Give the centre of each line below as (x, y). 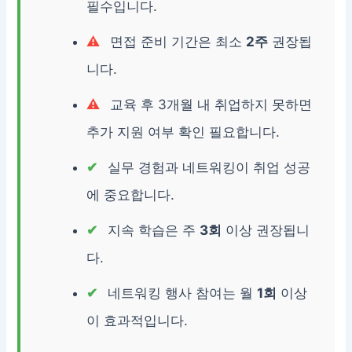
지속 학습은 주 (152, 231)
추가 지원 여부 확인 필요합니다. (183, 132)
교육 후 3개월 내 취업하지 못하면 (209, 105)
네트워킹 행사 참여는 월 (181, 293)
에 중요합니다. (131, 195)
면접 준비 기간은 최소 (176, 42)
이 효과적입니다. (137, 321)
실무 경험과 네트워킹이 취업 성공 (207, 168)
